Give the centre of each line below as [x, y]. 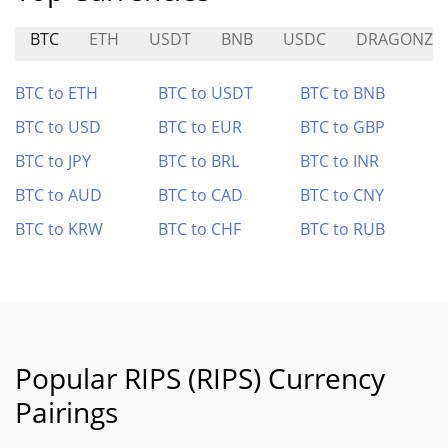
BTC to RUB [343, 229]
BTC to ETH [56, 93]
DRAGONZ [394, 39]
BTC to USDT [205, 93]
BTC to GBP [343, 127]
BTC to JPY [53, 161]
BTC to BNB [343, 93]
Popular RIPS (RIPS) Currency [200, 378]
